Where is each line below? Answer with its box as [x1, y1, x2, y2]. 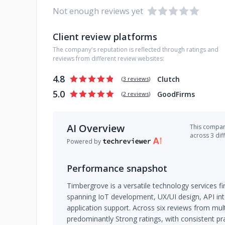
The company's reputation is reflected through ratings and [53, 45, 218, 54]
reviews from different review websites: [53, 54, 164, 63]
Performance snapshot [67, 162, 167, 174]
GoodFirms [157, 89, 195, 99]
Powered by [67, 137, 101, 146]
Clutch [157, 74, 180, 84]
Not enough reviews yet [53, 6, 143, 17]
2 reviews [123, 90, 149, 97]
